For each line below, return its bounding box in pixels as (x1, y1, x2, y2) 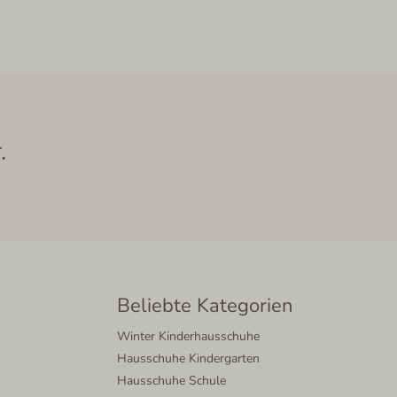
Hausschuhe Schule (117, 372, 226, 389)
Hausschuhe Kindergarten (117, 350, 260, 367)
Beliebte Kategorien (117, 292, 293, 319)
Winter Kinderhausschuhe (117, 328, 260, 345)
